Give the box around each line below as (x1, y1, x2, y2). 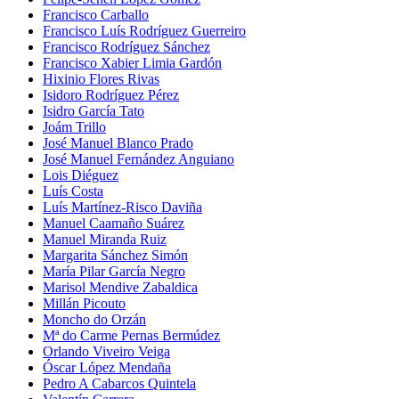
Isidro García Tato (43, 102, 144, 118)
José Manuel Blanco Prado (43, 134, 193, 151)
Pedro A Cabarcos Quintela (43, 375, 196, 391)
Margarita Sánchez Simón (43, 247, 188, 263)
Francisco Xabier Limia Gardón (43, 54, 222, 70)
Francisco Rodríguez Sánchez (43, 38, 210, 54)
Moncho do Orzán (43, 311, 146, 327)
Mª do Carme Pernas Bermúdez (43, 327, 220, 343)
